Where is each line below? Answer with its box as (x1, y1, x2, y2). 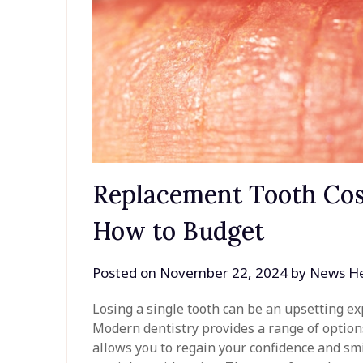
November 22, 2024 (160, 263, 288, 282)
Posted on (92, 263, 160, 282)
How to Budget (92, 215, 265, 246)
